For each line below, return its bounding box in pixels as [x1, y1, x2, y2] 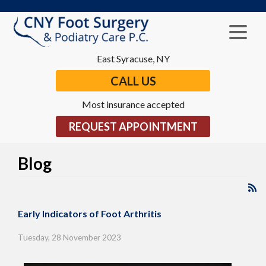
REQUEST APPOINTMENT [68, 120, 198, 134]
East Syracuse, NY [96, 53, 170, 65]
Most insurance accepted [81, 99, 185, 110]
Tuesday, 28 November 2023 [18, 233, 121, 243]
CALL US [110, 74, 156, 88]
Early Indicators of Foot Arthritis [18, 208, 161, 220]
